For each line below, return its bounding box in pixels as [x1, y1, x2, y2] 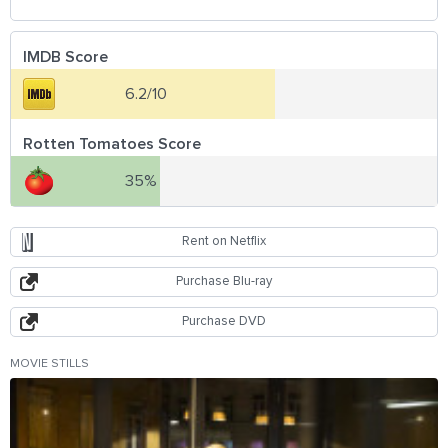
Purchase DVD [182, 314, 266, 328]
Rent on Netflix [182, 234, 266, 248]
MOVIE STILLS [10, 357, 89, 370]
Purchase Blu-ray [176, 274, 272, 288]
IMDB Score [23, 48, 108, 65]
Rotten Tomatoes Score [23, 135, 201, 152]
